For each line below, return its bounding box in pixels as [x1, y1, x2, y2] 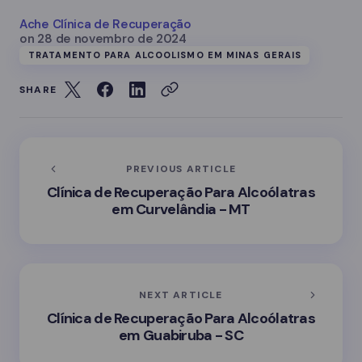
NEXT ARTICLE [139, 288, 223, 301]
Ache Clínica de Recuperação [19, 15, 192, 32]
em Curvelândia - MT [112, 199, 250, 219]
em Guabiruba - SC [119, 325, 243, 345]
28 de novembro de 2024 [37, 30, 187, 47]
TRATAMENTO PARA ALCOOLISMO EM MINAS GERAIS [28, 48, 302, 61]
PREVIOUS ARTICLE [125, 162, 237, 175]
